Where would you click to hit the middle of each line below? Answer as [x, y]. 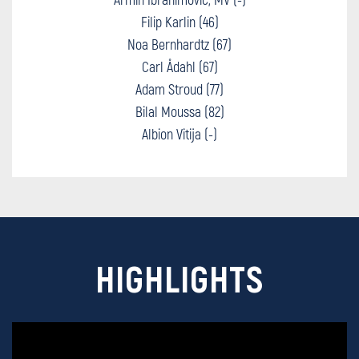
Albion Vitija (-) [179, 134]
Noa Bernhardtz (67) [179, 44]
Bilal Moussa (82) [179, 111]
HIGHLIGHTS [179, 278]
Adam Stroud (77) [179, 89]
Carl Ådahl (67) [179, 67]
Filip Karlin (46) [179, 22]
